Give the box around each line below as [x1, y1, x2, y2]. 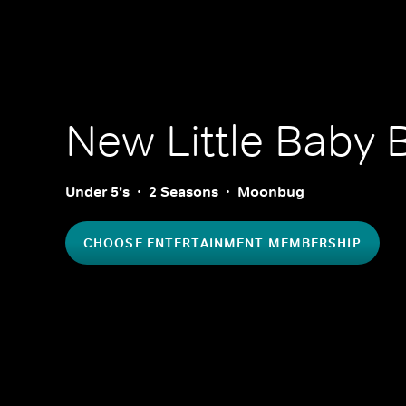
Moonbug [237, 182, 304, 201]
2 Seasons [149, 182, 218, 201]
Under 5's [65, 182, 130, 201]
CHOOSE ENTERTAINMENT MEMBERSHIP [83, 235, 362, 251]
